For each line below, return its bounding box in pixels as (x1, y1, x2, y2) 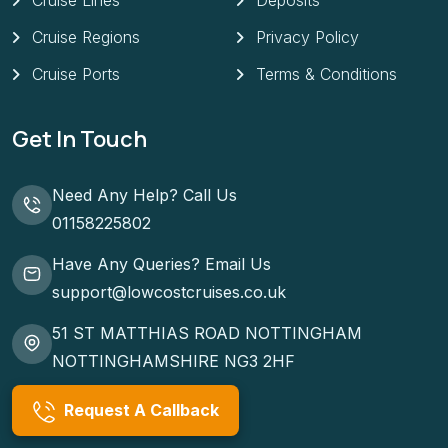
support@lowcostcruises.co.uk (52, 281, 286, 302)
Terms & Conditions (256, 64, 397, 85)
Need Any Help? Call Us (52, 184, 237, 205)
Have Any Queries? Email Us (52, 253, 271, 274)
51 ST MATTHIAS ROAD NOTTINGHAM (52, 323, 362, 344)
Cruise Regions (32, 27, 140, 48)
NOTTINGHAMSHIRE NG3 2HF (52, 351, 295, 372)
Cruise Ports (32, 64, 120, 85)
